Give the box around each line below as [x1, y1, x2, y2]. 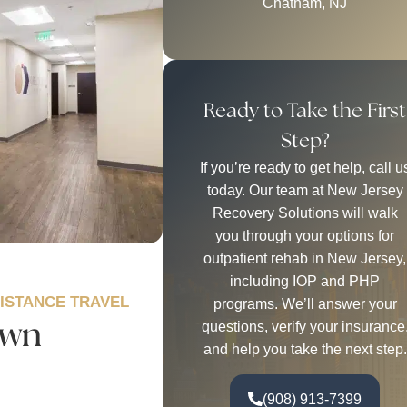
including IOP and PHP [230, 273, 381, 290]
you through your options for [215, 228, 395, 244]
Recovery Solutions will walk [212, 205, 398, 222]
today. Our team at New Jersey [206, 183, 403, 199]
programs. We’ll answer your [213, 296, 397, 313]
